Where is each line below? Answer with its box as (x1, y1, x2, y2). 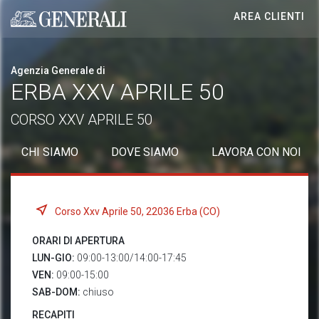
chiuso (83, 286, 114, 298)
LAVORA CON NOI (211, 145, 301, 159)
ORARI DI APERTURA (32, 235, 125, 246)
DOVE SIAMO (111, 145, 179, 159)
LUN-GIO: (32, 252, 77, 263)
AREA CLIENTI (234, 11, 305, 22)
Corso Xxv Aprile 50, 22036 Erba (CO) (55, 205, 220, 217)
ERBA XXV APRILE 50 (11, 78, 224, 105)
